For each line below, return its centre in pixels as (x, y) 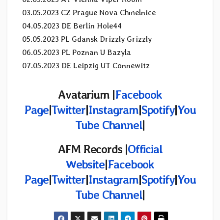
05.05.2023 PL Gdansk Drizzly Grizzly (87, 39)
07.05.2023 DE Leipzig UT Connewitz (86, 66)
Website (85, 165)
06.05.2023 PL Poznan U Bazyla (77, 53)
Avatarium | (87, 95)
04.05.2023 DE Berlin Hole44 (72, 26)
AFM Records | (93, 149)
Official (145, 149)
